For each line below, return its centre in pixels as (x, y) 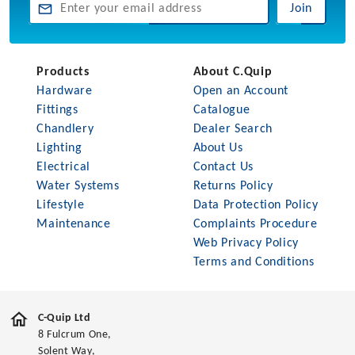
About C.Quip (233, 73)
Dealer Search (233, 130)
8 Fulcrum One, (75, 335)
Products (63, 73)
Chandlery (65, 130)
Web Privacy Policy (246, 244)
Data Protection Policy (256, 206)
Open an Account (241, 92)
